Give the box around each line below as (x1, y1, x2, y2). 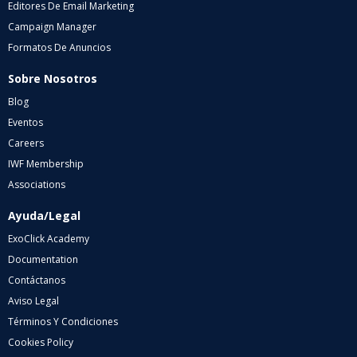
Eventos (8, 116, 43, 130)
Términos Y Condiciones (8, 315, 118, 329)
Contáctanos (8, 273, 65, 288)
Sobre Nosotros (8, 71, 97, 87)
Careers (8, 136, 44, 151)
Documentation (8, 253, 78, 267)
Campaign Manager (8, 20, 96, 34)
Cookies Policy (8, 335, 73, 350)
